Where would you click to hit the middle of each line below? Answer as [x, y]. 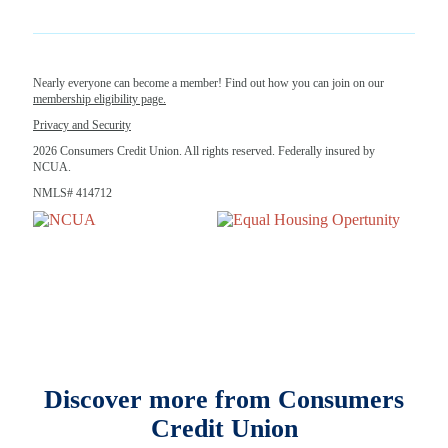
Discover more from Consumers [224, 399]
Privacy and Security [82, 124]
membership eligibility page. [99, 98]
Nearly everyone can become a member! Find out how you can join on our [208, 82]
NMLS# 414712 [72, 192]
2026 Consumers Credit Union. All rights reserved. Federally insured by [204, 150]
